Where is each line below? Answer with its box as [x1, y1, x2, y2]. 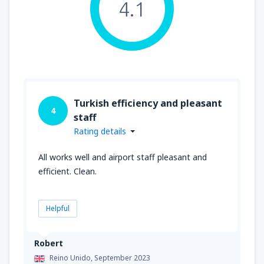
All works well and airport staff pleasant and [38, 151, 207, 163]
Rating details [74, 126, 126, 137]
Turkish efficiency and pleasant [74, 97, 222, 110]
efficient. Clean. [38, 166, 97, 177]
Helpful [46, 203, 70, 214]
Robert [34, 237, 63, 249]
